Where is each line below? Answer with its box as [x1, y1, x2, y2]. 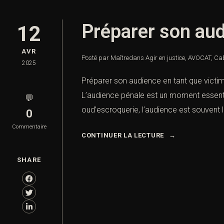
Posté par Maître [81, 54, 129, 62]
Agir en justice [145, 54, 185, 62]
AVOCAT [188, 54, 211, 62]
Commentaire [11, 123, 46, 130]
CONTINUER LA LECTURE [81, 131, 164, 139]
